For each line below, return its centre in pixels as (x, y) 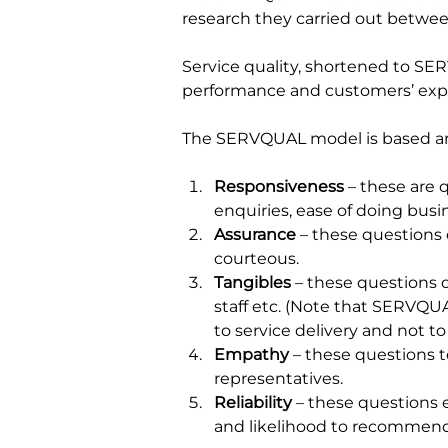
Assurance (255, 234)
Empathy (253, 354)
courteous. (256, 258)
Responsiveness (281, 186)
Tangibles (254, 282)
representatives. (278, 378)
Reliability (253, 402)
